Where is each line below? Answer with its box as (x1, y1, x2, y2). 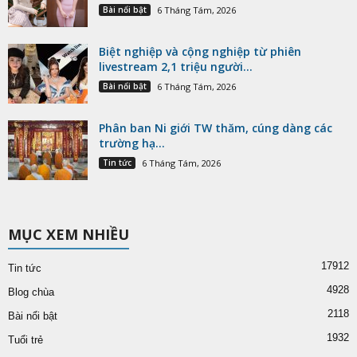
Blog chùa (8, 285, 54, 298)
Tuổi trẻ (8, 333, 43, 346)
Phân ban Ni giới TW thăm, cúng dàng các (99, 120, 332, 135)
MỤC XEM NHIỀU (8, 224, 129, 244)
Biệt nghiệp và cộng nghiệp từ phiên (99, 43, 301, 59)
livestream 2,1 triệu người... (99, 58, 253, 74)
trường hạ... (99, 135, 165, 151)
